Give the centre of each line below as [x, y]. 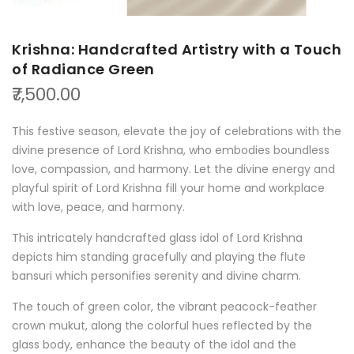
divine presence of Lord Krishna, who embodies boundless [171, 151]
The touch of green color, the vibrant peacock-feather [164, 307]
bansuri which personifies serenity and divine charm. [156, 276]
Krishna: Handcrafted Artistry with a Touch [177, 50]
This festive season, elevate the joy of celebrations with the [177, 132]
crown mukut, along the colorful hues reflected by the [162, 326]
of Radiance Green [83, 70]
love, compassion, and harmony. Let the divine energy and [173, 169]
